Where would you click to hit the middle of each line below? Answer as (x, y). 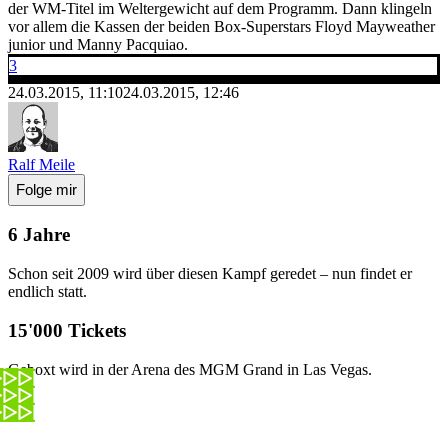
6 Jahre (39, 235)
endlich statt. (47, 292)
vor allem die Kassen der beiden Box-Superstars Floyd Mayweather (221, 26)
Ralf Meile (41, 164)
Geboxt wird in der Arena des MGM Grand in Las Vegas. (190, 369)
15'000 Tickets (67, 330)
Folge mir (46, 190)
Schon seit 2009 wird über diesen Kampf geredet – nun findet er (210, 274)
